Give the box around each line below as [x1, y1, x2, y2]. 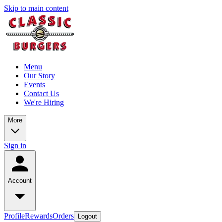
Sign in [4, 141, 26, 150]
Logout [78, 213, 97, 220]
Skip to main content [4, 4, 68, 12]
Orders [53, 212, 74, 220]
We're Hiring [24, 98, 64, 107]
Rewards [25, 212, 53, 220]
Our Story [24, 71, 55, 80]
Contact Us [24, 89, 59, 98]
